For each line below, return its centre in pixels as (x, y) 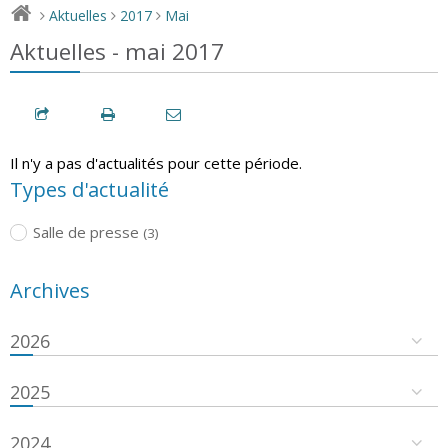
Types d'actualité (89, 189)
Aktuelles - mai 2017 (117, 51)
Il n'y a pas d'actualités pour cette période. (156, 162)
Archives (50, 290)
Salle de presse (85, 231)
